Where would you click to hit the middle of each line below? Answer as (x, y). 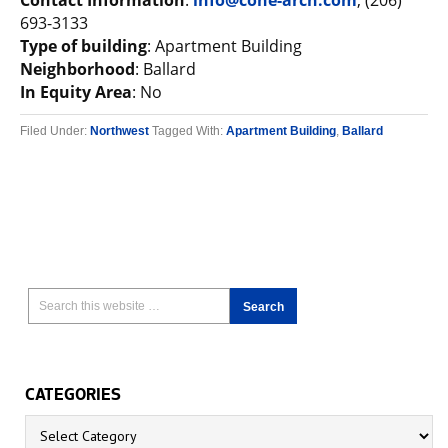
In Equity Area (76, 92)
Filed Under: (55, 131)
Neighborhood (77, 69)
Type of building (83, 46)
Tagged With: (189, 131)
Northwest (119, 131)
